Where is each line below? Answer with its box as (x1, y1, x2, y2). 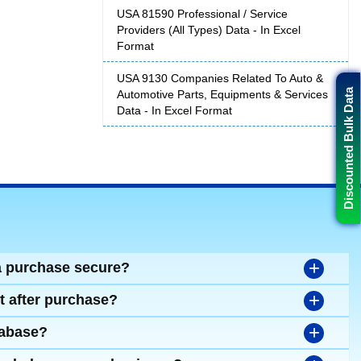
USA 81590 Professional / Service (117, 7, 288, 21)
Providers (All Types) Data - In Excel (117, 23, 301, 37)
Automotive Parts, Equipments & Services (117, 88, 328, 102)
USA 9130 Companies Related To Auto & (117, 72, 323, 85)
